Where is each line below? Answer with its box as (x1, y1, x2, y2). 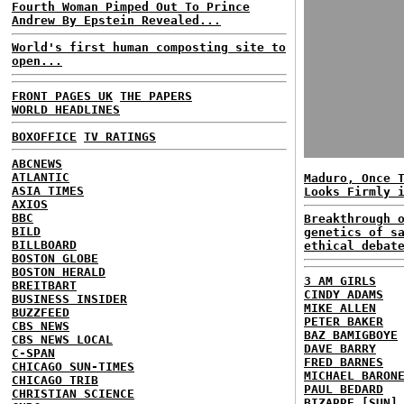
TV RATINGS (84, 129, 156, 143)
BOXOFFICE (12, 129, 77, 143)
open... (12, 54, 62, 68)
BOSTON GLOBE (12, 251, 98, 265)
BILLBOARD (12, 237, 77, 252)
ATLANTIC (12, 170, 69, 184)
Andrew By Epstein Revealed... (12, 14, 221, 27)
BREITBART (12, 278, 77, 292)
